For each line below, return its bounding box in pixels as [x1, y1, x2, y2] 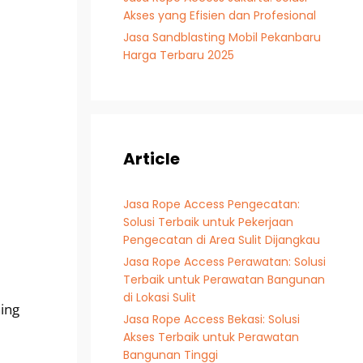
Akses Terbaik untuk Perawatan [123, 329, 299, 345]
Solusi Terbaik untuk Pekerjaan [123, 214, 293, 230]
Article [123, 147, 180, 170]
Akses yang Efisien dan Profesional [123, 7, 316, 23]
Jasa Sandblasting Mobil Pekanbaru [123, 29, 321, 45]
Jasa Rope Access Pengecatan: [123, 196, 300, 212]
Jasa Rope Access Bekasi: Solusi [123, 311, 300, 327]
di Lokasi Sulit [123, 289, 196, 305]
